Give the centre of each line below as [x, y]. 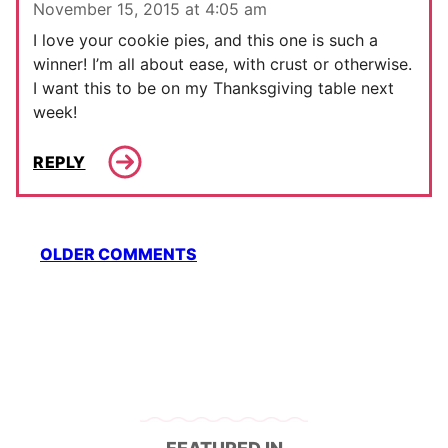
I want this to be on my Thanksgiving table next [213, 88]
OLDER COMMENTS [118, 254]
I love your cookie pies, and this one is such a [205, 40]
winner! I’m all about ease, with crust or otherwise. [222, 64]
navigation [76, 274]
